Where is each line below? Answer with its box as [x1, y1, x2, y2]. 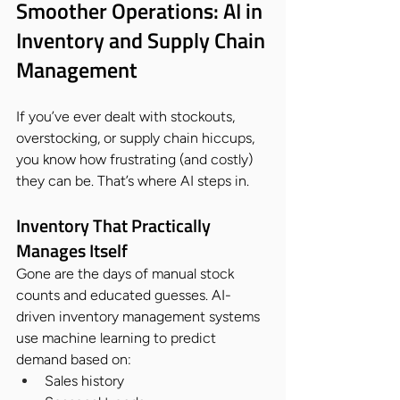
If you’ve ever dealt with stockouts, [16, 107, 238, 125]
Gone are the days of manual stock [16, 264, 237, 282]
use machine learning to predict [16, 329, 220, 346]
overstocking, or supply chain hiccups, [16, 129, 258, 146]
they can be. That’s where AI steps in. [16, 171, 249, 189]
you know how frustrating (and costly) [16, 150, 256, 168]
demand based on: [16, 350, 131, 368]
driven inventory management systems [16, 307, 263, 325]
